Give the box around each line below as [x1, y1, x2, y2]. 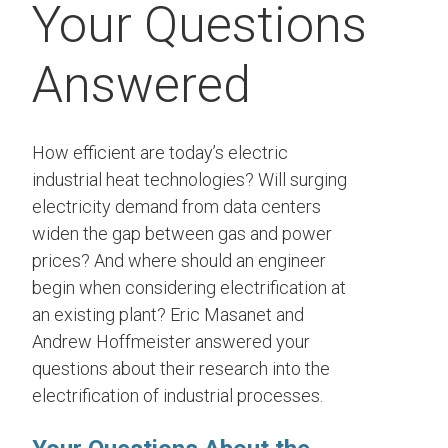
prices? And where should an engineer [32, 250, 326, 272]
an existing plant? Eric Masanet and [32, 304, 304, 326]
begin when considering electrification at [32, 277, 346, 299]
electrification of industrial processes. [32, 385, 323, 407]
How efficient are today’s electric [32, 142, 288, 164]
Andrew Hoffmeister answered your [32, 331, 310, 353]
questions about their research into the [32, 358, 330, 380]
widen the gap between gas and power [32, 223, 332, 245]
